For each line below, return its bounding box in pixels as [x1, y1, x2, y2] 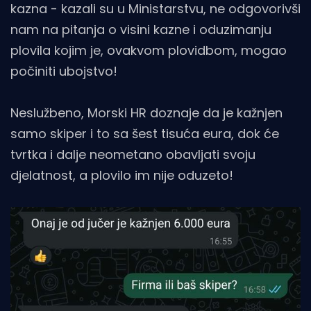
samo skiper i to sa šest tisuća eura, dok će [10, 124, 279, 142]
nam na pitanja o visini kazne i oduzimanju [10, 20, 271, 38]
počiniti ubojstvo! [10, 62, 117, 80]
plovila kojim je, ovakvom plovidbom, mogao [10, 41, 287, 59]
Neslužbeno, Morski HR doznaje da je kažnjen [10, 103, 283, 121]
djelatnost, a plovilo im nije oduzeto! [10, 166, 233, 184]
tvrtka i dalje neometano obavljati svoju [10, 145, 255, 163]
